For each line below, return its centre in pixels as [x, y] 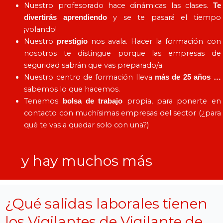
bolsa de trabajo [93, 101]
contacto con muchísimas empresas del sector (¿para [122, 113]
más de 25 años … [188, 77]
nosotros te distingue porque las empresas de [122, 53]
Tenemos [43, 101]
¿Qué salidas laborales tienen [106, 203]
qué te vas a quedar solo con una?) [87, 125]
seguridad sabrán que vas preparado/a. [94, 65]
